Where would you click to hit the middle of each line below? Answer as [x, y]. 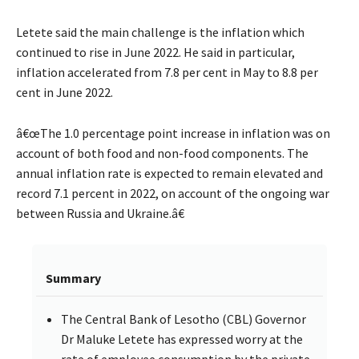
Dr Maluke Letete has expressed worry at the [182, 339]
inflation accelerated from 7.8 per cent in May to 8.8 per [167, 72]
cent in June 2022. [65, 92]
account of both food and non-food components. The [162, 153]
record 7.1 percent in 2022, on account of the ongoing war [173, 193]
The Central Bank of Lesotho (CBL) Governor [184, 319]
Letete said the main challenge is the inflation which [160, 32]
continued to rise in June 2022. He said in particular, [155, 52]
